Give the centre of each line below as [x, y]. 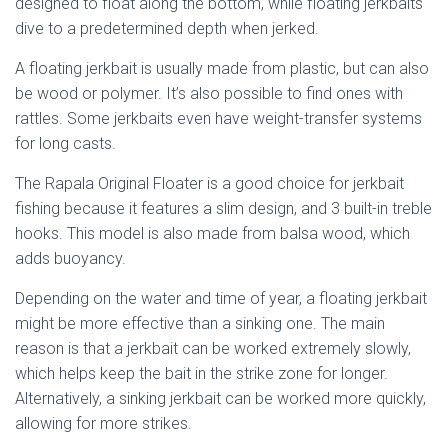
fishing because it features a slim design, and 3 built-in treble [223, 208]
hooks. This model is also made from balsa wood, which [212, 233]
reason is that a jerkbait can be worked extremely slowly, [213, 348]
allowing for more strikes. [103, 423]
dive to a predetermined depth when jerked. [167, 28]
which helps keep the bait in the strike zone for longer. [201, 373]
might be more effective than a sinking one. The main [200, 323]
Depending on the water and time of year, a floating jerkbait [221, 298]
